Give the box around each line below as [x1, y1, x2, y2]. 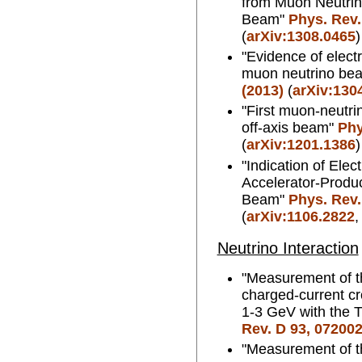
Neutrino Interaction [217, 239, 359, 258]
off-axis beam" [241, 120, 338, 137]
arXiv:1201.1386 [246, 137, 356, 154]
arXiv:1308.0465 [246, 27, 356, 44]
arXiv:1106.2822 [246, 208, 355, 225]
